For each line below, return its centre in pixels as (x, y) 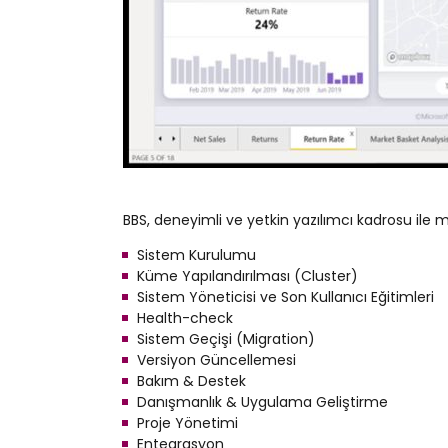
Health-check (185, 318)
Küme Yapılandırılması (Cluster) (247, 276)
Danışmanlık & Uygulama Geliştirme (262, 402)
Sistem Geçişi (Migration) (226, 339)
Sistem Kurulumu (196, 255)
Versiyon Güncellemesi (216, 360)
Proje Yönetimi (187, 423)
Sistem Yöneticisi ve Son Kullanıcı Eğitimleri (285, 297)
